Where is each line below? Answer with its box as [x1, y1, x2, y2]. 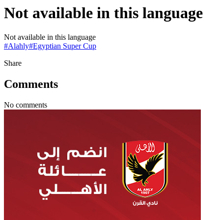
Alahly [8, 41, 29, 50]
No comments [4, 100, 47, 109]
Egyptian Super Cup [33, 41, 96, 50]
